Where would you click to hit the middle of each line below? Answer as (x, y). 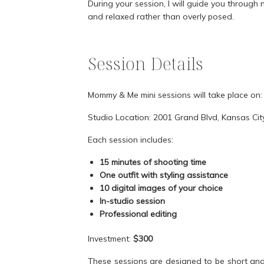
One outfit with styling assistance (164, 175)
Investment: (110, 239)
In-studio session (132, 201)
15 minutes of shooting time (153, 162)
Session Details (146, 64)
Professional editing (138, 214)
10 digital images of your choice (161, 188)
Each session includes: (131, 140)
